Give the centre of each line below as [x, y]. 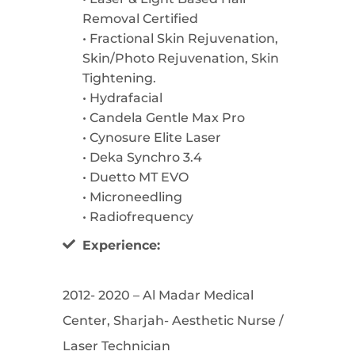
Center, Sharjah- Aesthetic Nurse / [173, 321]
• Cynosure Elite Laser [152, 138]
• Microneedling [132, 197]
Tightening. [119, 78]
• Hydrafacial [122, 98]
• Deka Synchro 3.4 [142, 158]
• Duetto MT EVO [136, 177]
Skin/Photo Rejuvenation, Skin [181, 59]
